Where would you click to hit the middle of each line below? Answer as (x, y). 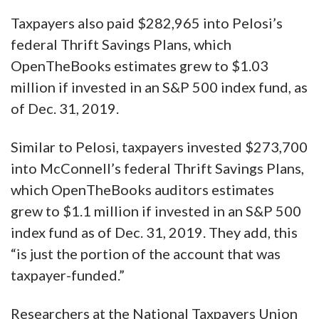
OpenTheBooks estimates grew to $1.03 (140, 66)
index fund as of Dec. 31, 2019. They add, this (154, 232)
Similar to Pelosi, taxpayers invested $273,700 (159, 147)
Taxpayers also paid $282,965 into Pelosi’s (147, 23)
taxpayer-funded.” (68, 275)
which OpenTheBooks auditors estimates (142, 190)
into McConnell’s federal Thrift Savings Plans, (157, 168)
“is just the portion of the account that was (146, 254)
